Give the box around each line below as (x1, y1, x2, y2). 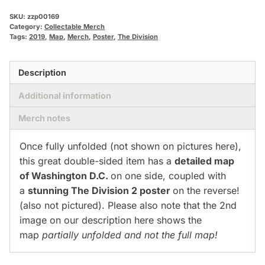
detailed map (174, 155, 234, 167)
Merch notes (18, 113, 71, 124)
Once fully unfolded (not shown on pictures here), (20, 140, 241, 153)
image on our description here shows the (20, 214, 202, 227)
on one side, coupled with (111, 170, 226, 182)
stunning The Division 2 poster (28, 185, 173, 197)
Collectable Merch (44, 22, 105, 31)
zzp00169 (27, 12, 59, 21)
